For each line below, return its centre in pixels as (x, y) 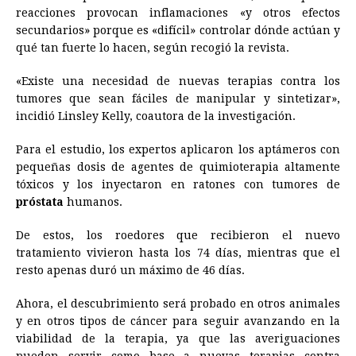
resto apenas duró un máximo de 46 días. (130, 270)
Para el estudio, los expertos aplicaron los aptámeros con (178, 149)
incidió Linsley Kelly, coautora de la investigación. (156, 116)
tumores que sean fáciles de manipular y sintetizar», (178, 98)
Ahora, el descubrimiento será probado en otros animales (178, 303)
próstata (40, 201)
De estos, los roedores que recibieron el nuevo (178, 235)
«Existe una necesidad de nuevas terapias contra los (178, 81)
